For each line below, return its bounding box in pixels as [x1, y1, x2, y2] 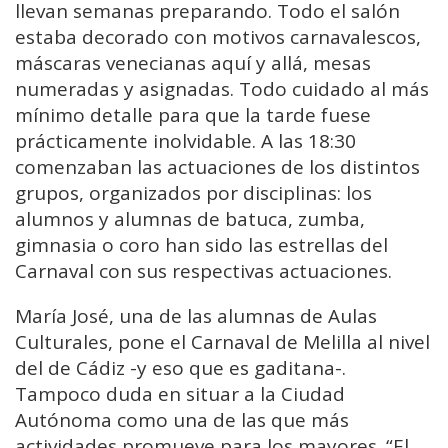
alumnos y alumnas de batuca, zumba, [15, 205, 365, 232]
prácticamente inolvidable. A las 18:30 [15, 127, 356, 154]
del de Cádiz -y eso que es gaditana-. [15, 354, 346, 381]
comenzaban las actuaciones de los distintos [15, 153, 420, 180]
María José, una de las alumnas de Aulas [15, 302, 377, 329]
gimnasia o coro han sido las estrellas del [15, 231, 388, 258]
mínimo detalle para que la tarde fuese [15, 101, 371, 128]
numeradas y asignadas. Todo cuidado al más [15, 75, 429, 102]
